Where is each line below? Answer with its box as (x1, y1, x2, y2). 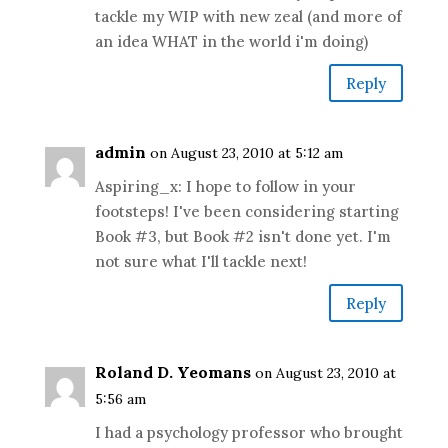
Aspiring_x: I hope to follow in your (94, 177, 356, 196)
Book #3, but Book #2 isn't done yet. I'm (94, 227, 391, 246)
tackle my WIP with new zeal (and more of (94, 7, 402, 26)
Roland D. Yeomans (94, 362, 251, 382)
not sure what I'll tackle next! (94, 252, 307, 271)
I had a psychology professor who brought (94, 423, 403, 442)
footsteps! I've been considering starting (94, 202, 399, 221)
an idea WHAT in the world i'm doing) (94, 32, 368, 51)
